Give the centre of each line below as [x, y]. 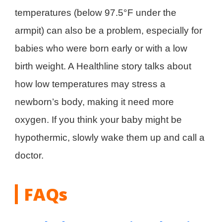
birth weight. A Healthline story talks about [103, 66]
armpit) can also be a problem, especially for [109, 30]
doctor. [29, 155]
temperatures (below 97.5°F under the [96, 12]
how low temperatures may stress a [90, 84]
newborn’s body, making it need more [94, 102]
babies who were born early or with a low [101, 48]
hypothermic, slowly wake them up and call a [110, 137]
